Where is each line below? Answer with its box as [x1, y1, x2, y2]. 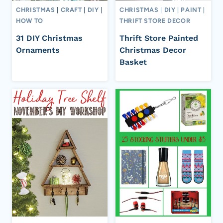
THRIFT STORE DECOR [119, 16, 191, 24]
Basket [119, 57, 147, 67]
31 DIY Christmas [16, 33, 83, 43]
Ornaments [16, 45, 60, 55]
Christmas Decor [119, 45, 186, 55]
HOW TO [16, 16, 43, 24]
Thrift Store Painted [119, 33, 198, 43]
